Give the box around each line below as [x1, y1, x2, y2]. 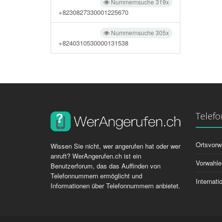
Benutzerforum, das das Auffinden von [51, 161, 161, 170]
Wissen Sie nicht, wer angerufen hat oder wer [51, 141, 180, 151]
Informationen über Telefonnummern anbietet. [51, 181, 180, 190]
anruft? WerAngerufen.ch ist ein [51, 151, 141, 161]
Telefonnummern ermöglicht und [51, 171, 142, 180]
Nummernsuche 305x [110, 28, 169, 37]
